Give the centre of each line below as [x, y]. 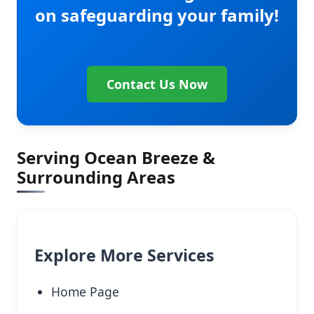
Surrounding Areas [96, 177]
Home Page [85, 292]
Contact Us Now [157, 84]
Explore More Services [124, 255]
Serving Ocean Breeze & [116, 158]
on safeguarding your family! [157, 15]
